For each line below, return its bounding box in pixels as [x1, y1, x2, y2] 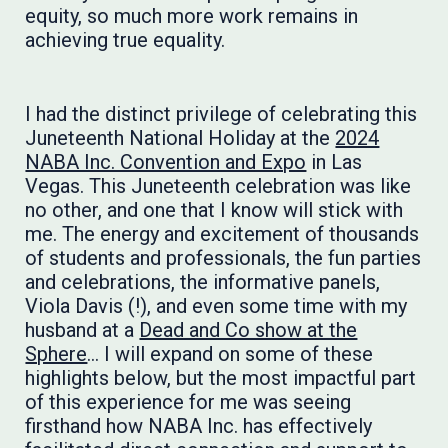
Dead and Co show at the [139, 318, 358, 342]
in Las [306, 150, 363, 174]
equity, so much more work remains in [25, 4, 359, 28]
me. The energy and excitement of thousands [25, 222, 420, 246]
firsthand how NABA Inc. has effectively [25, 414, 373, 438]
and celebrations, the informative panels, [25, 270, 381, 294]
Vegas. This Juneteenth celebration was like [25, 174, 412, 198]
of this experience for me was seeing [25, 390, 352, 414]
